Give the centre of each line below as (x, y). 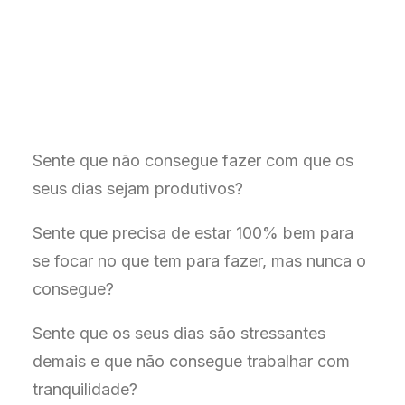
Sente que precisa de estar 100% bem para (193, 233)
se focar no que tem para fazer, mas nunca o (199, 261)
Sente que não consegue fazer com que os (193, 160)
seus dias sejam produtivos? (138, 188)
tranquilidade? (85, 389)
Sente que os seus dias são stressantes (179, 333)
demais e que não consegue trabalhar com (191, 361)
